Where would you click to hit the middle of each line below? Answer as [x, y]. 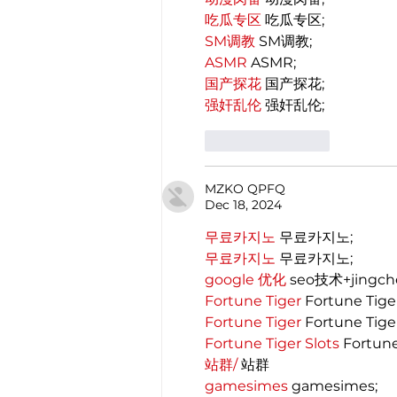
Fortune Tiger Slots [272, 343]
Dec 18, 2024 [243, 204]
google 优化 [245, 279]
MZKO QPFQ [245, 188]
